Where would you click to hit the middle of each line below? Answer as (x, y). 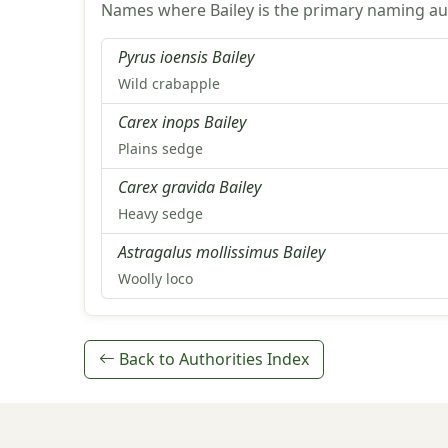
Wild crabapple (169, 83)
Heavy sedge (160, 213)
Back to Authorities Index (212, 359)
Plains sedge (160, 148)
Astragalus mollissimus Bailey (221, 252)
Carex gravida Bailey (189, 187)
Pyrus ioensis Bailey (186, 57)
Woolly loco (155, 278)
